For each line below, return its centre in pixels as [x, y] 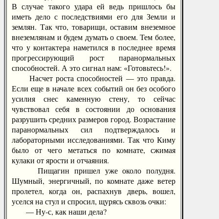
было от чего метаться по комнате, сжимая [94, 150]
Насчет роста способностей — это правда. [94, 78]
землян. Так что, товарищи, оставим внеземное [94, 27]
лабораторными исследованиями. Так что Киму [94, 140]
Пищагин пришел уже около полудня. [94, 170]
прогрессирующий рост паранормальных [94, 57]
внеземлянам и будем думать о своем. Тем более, [94, 37]
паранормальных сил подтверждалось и [94, 129]
